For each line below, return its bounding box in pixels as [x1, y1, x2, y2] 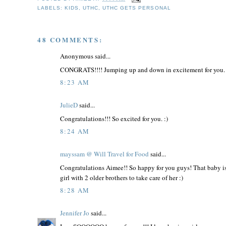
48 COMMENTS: [37, 35, 103, 45]
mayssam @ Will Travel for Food [60, 149, 149, 159]
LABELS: [37, 5, 65, 11]
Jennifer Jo [60, 208, 89, 218]
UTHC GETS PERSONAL [102, 5, 171, 11]
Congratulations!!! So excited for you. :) [60, 114, 168, 123]
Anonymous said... [60, 51, 110, 61]
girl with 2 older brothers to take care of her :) [60, 173, 183, 182]
